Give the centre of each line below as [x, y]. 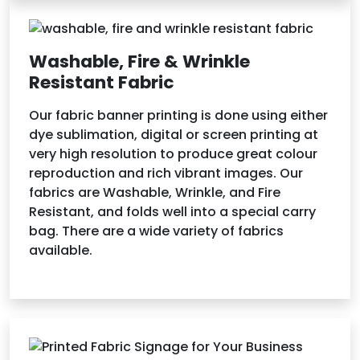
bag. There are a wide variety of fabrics [156, 231]
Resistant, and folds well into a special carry [172, 211]
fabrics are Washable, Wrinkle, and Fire [155, 192]
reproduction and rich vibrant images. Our [166, 173]
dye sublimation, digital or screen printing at [174, 134]
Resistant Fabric [104, 82]
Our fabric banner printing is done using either [178, 115]
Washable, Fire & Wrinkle [139, 61]
